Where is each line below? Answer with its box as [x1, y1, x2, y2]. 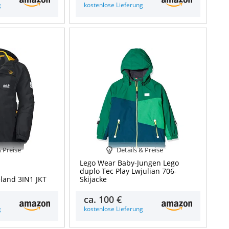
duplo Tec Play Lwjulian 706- [80, 166, 177, 176]
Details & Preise [116, 145, 163, 154]
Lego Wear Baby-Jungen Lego [80, 158, 179, 168]
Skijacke [80, 174, 107, 185]
